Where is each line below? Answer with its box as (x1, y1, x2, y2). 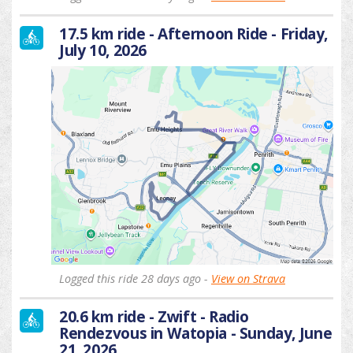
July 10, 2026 (59, 39, 147, 61)
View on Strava (211, 270, 285, 286)
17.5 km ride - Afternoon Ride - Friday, (59, 23, 329, 45)
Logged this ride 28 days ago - (59, 270, 211, 286)
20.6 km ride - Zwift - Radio (59, 305, 249, 327)
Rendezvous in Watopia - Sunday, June (59, 321, 333, 344)
